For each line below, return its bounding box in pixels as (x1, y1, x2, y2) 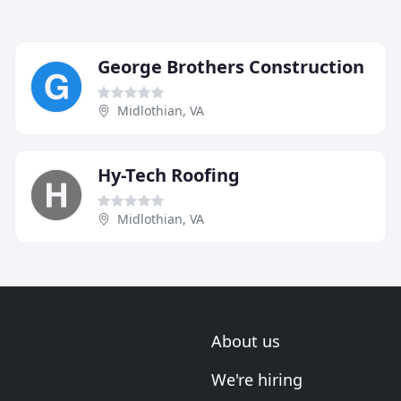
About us (211, 330, 280, 353)
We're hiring (211, 369, 303, 391)
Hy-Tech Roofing (98, 163, 240, 188)
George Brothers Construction (98, 55, 364, 80)
